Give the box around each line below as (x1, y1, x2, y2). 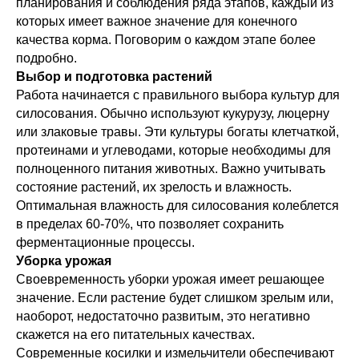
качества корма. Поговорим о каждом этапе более (16, 33, 316, 46)
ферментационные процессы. (16, 236, 195, 249)
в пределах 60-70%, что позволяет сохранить (16, 217, 284, 231)
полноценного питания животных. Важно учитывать (16, 162, 325, 175)
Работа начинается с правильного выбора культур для (16, 88, 340, 102)
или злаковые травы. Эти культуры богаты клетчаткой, (16, 125, 339, 139)
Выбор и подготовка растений (16, 70, 212, 83)
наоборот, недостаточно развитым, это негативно (16, 309, 310, 323)
